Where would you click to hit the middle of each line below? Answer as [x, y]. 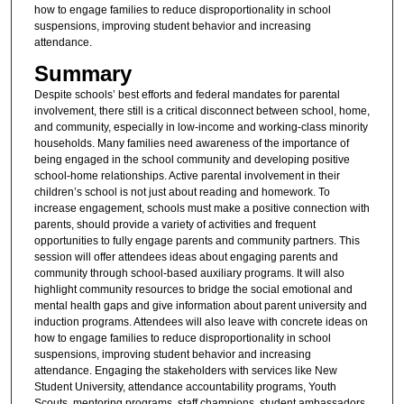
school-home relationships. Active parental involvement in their [187, 176]
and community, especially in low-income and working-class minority [201, 128]
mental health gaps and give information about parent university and [200, 306]
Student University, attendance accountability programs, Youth [185, 387]
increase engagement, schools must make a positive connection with [202, 209]
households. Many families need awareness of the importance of [191, 144]
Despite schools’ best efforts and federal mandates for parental [187, 95]
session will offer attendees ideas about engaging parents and [186, 257]
